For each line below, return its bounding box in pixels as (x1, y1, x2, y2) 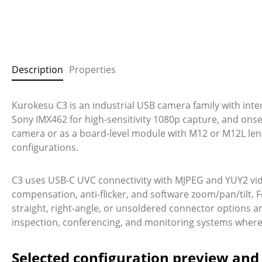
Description (12, 63, 63, 76)
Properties (69, 63, 116, 76)
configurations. (12, 140, 78, 154)
